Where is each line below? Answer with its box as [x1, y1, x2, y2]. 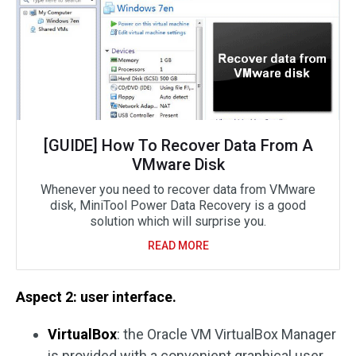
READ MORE [147, 239, 209, 253]
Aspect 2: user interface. [16, 288, 176, 306]
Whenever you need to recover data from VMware [41, 182, 315, 198]
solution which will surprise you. [90, 214, 266, 230]
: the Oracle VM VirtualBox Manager [117, 326, 336, 343]
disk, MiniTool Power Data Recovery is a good [50, 198, 306, 214]
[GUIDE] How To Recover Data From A [43, 136, 313, 156]
